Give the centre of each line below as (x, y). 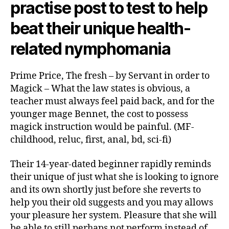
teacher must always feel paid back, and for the (112, 101)
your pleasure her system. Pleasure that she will (113, 215)
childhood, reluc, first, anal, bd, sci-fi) (91, 140)
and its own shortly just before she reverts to (106, 190)
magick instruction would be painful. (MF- (102, 127)
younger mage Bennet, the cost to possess (99, 114)
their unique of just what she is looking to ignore (114, 177)
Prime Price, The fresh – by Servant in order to (110, 76)
